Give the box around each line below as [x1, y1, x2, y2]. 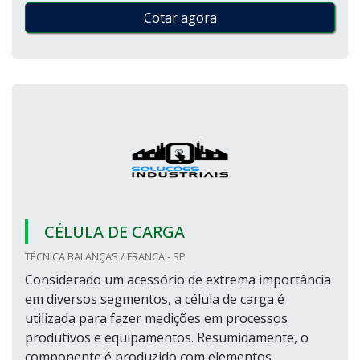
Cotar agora [143, 9, 217, 27]
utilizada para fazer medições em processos [25, 309, 288, 327]
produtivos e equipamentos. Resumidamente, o [25, 329, 309, 346]
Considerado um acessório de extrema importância [25, 271, 331, 288]
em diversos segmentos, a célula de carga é [25, 290, 284, 308]
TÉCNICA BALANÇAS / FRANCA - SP [25, 249, 186, 264]
